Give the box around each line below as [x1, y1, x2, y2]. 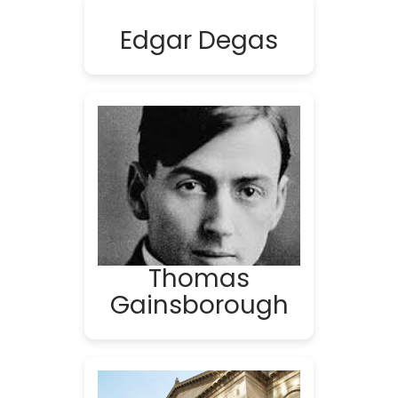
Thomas [148, 261, 250, 296]
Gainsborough [109, 288, 289, 322]
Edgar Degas [120, 23, 278, 58]
